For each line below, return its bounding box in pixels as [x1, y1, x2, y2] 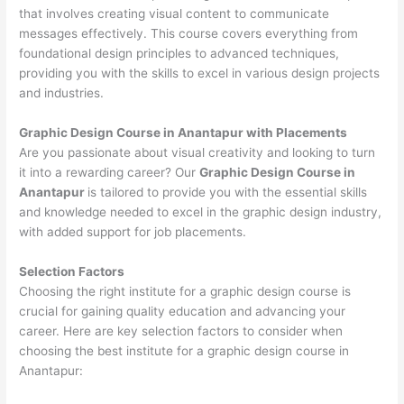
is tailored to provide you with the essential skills [87, 185, 368, 200]
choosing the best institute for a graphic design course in [19, 344, 350, 359]
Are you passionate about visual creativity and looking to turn [19, 145, 376, 161]
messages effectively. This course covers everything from [19, 26, 359, 41]
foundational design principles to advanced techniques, [19, 46, 340, 61]
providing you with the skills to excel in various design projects [19, 66, 381, 81]
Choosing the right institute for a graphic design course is [19, 284, 352, 299]
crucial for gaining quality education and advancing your [19, 304, 346, 319]
